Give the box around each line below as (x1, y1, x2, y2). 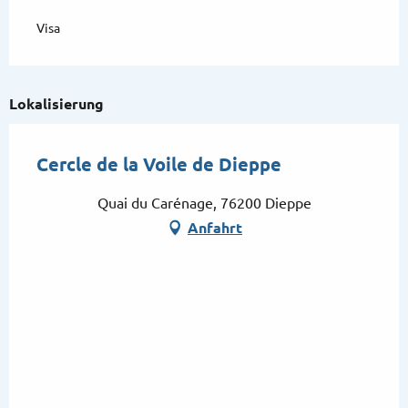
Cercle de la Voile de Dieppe (36, 153, 281, 175)
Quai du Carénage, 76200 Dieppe (97, 194, 311, 211)
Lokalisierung (9, 95, 104, 112)
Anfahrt (188, 219, 242, 236)
